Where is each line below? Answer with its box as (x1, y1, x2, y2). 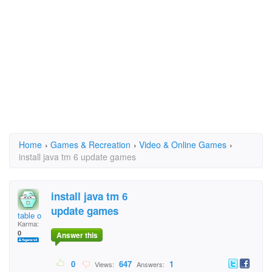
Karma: (18, 219, 39, 228)
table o (18, 209, 41, 221)
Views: (91, 259, 116, 270)
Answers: (135, 259, 166, 270)
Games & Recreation (50, 138, 131, 151)
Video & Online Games (139, 138, 226, 151)
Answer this (56, 229, 98, 241)
